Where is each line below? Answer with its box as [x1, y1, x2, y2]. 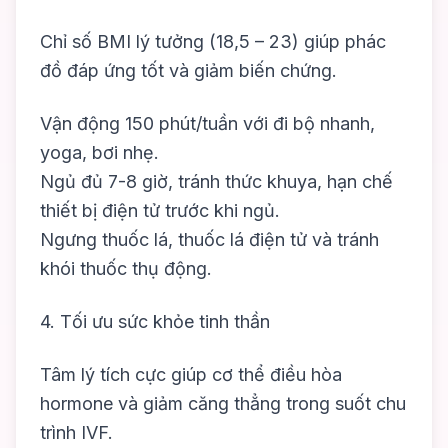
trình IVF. [40, 422, 113, 444]
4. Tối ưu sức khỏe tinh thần [40, 311, 270, 333]
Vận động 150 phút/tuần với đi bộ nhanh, [40, 113, 375, 135]
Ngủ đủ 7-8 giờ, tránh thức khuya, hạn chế [40, 171, 393, 193]
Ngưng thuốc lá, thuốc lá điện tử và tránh [40, 229, 379, 251]
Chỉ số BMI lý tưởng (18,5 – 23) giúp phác [40, 31, 386, 53]
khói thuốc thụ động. [40, 258, 212, 280]
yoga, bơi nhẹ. [40, 142, 159, 164]
